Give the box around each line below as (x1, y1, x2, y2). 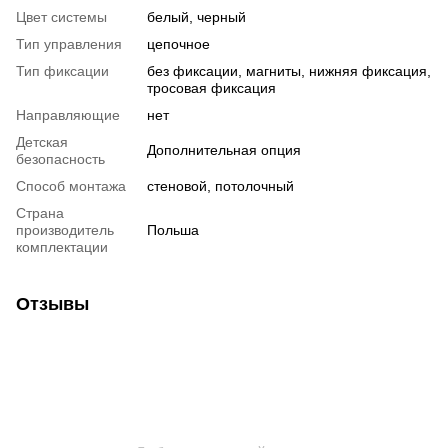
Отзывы (16, 293, 89, 314)
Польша (147, 221, 199, 238)
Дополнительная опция (147, 141, 301, 158)
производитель (16, 221, 114, 238)
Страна (16, 204, 64, 221)
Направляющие (16, 106, 120, 123)
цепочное (147, 35, 210, 52)
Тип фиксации (16, 62, 109, 79)
